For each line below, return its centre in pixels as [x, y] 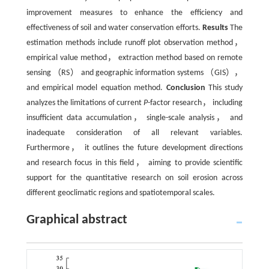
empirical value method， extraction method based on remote [134, 58]
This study [224, 88]
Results [216, 28]
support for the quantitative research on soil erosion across [134, 178]
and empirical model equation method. [96, 88]
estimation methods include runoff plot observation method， [134, 43]
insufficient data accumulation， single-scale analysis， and [134, 118]
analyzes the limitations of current [85, 103]
